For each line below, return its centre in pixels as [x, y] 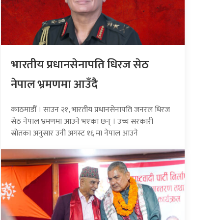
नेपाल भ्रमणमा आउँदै [55, 84]
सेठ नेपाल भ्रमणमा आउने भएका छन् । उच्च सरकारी [82, 121]
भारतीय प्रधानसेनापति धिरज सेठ [80, 65]
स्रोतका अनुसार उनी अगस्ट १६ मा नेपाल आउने [75, 133]
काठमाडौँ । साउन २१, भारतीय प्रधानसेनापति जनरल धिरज [91, 110]
